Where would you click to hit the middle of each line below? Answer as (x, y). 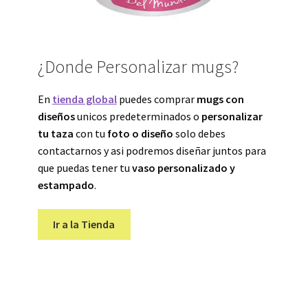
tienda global (84, 99)
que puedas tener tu (85, 167)
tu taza (55, 133)
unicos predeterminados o (138, 116)
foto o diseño (140, 133)
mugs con (220, 99)
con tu (90, 133)
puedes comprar (156, 99)
